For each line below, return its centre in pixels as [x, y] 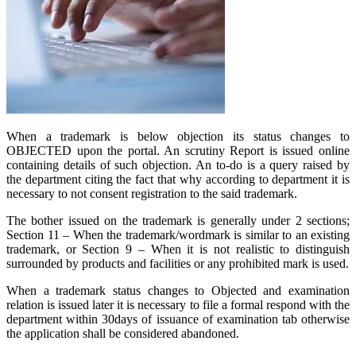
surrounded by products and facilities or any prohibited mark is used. [178, 263]
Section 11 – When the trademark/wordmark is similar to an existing [178, 235]
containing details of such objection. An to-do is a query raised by [178, 165]
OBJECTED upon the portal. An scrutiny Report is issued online [178, 151]
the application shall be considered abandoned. [123, 333]
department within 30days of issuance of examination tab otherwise [178, 319]
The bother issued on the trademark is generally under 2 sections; [178, 221]
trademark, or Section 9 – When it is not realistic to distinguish [178, 249]
